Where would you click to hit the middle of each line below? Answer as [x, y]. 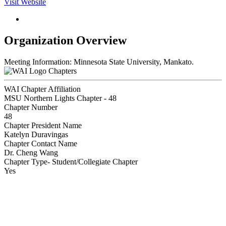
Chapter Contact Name [41, 143]
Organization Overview [65, 40]
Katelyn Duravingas [36, 134]
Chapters [63, 71]
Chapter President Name [43, 125]
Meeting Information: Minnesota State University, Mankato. [99, 62]
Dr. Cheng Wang [31, 152]
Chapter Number [31, 107]
